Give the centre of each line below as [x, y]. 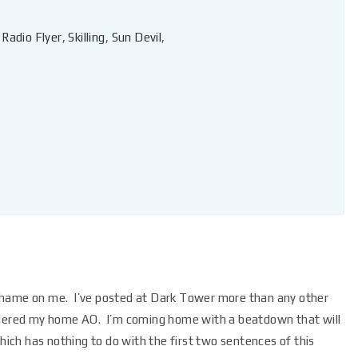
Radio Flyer [32, 37]
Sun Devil [137, 37]
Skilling [87, 37]
